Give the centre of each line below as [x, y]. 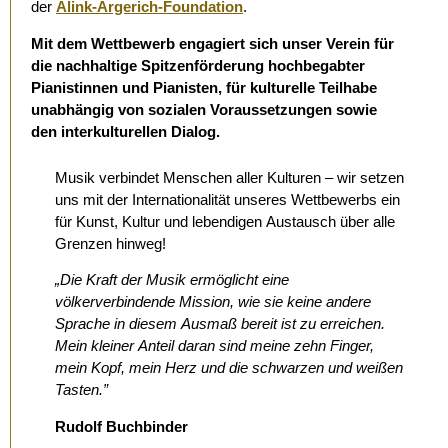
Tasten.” [81, 390]
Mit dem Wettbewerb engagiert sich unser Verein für [212, 43]
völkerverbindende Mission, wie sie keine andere [213, 302]
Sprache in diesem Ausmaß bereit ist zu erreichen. [220, 324]
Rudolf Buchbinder [121, 426]
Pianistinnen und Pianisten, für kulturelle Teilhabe [204, 87]
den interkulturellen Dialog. [125, 131]
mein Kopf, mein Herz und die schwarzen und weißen [229, 368]
